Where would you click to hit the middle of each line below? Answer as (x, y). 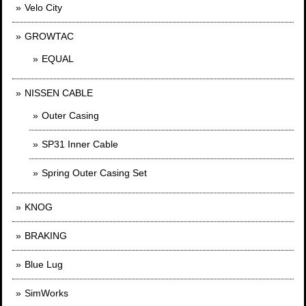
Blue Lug (44, 265)
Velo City (43, 8)
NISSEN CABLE (59, 93)
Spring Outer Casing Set (94, 173)
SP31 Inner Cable (80, 144)
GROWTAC (49, 37)
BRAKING (46, 236)
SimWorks (46, 293)
